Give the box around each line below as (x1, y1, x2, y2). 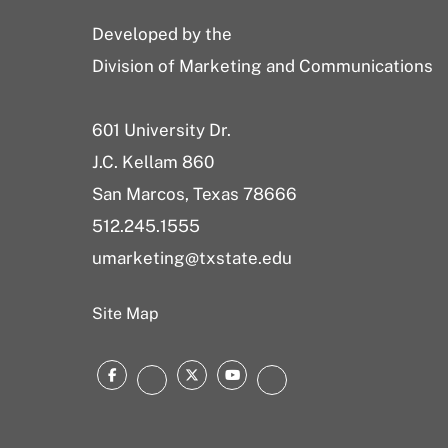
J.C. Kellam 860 (92, 152, 214, 172)
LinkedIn (270, 372, 352, 397)
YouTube (230, 367, 311, 392)
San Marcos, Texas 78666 (92, 184, 297, 204)
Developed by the (92, 24, 232, 44)
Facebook (110, 367, 201, 392)
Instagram (150, 372, 246, 397)
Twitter (190, 367, 257, 392)
